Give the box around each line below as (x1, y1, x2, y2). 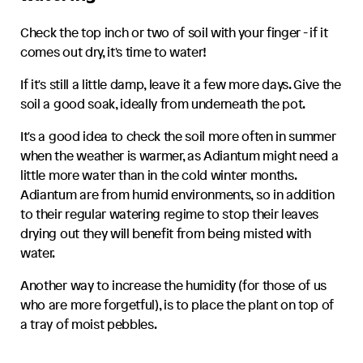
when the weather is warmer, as (20, 147, 204, 165)
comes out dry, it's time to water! (20, 43, 207, 62)
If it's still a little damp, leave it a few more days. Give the (20, 75, 341, 94)
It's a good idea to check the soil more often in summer (20, 127, 336, 146)
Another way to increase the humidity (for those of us (20, 276, 327, 295)
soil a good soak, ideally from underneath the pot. (20, 95, 305, 113)
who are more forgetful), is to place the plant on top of (20, 296, 335, 314)
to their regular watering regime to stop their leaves (20, 205, 318, 224)
